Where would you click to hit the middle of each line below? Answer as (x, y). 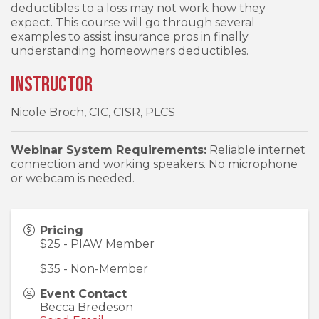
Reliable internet (256, 150)
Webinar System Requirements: (109, 150)
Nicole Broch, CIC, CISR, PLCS (93, 112)
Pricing (62, 230)
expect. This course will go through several (133, 22)
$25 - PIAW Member (97, 244)
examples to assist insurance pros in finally (130, 37)
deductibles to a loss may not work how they (138, 8)
